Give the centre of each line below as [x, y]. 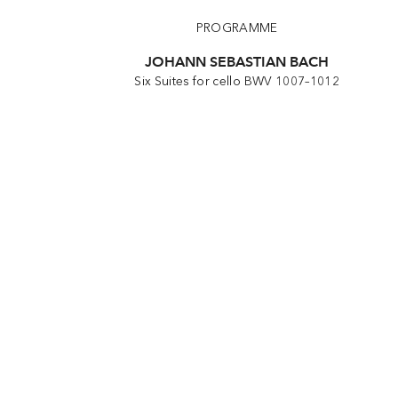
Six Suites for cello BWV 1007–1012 [237, 81]
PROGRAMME [237, 28]
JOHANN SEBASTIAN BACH [237, 61]
